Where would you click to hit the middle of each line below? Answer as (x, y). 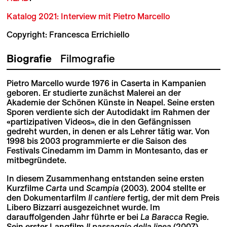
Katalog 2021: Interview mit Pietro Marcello (88, 16)
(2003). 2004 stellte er (162, 188)
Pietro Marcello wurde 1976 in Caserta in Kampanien (106, 83)
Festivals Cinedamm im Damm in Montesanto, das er (107, 151)
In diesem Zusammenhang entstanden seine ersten (105, 179)
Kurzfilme (26, 188)
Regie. (196, 217)
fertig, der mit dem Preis (172, 198)
